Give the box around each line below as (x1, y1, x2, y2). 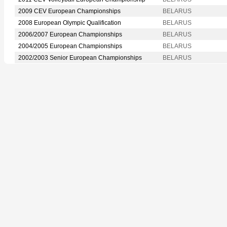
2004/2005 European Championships (18, 42, 122, 50)
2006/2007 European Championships (18, 30, 122, 38)
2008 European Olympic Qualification (18, 19, 121, 26)
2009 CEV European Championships (18, 7, 121, 15)
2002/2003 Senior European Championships (18, 54, 142, 61)
